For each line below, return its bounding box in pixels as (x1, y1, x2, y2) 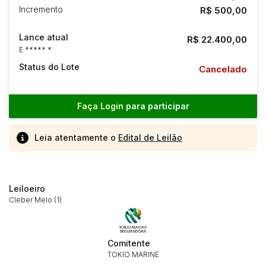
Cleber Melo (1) (9, 195, 62, 204)
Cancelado (199, 64, 247, 75)
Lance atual (19, 32, 68, 42)
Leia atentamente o (34, 132, 118, 142)
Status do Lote (19, 62, 80, 72)
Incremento (19, 4, 63, 14)
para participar (123, 101, 189, 111)
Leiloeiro (9, 183, 45, 194)
